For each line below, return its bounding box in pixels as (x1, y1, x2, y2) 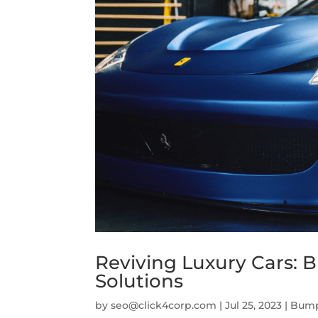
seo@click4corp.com (111, 299, 217, 312)
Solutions (95, 270, 184, 293)
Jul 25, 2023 (225, 299, 283, 312)
